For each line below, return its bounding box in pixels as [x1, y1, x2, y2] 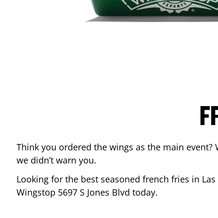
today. [130, 186, 160, 198]
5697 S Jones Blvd [58, 186, 130, 198]
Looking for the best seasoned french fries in [17, 173, 202, 185]
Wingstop [17, 186, 58, 198]
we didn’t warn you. [17, 154, 96, 166]
